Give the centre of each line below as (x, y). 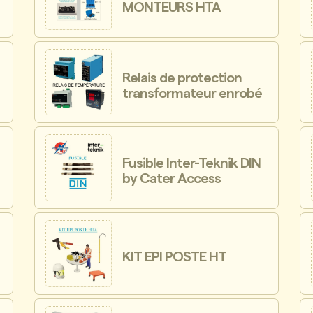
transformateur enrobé (192, 93)
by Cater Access (172, 179)
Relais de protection (182, 78)
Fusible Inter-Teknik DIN (192, 164)
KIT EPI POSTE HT (175, 257)
